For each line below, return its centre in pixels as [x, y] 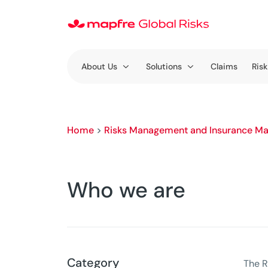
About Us [99, 66]
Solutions [164, 66]
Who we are [126, 190]
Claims [224, 66]
